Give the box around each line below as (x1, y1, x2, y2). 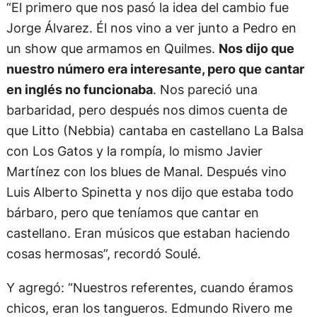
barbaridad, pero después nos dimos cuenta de (6, 102, 287, 118)
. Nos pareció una (152, 81, 258, 98)
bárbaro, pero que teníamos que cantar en (6, 204, 259, 221)
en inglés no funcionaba (6, 81, 153, 98)
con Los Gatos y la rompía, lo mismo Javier (6, 143, 263, 159)
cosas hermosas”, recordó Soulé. (6, 246, 201, 262)
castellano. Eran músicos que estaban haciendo (6, 225, 290, 241)
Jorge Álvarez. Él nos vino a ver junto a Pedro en (6, 20, 296, 36)
